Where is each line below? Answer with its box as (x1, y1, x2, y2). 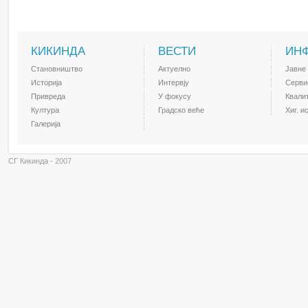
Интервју (158, 78, 189, 87)
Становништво (31, 65, 82, 74)
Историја (31, 78, 62, 87)
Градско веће (158, 106, 204, 115)
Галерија (31, 120, 60, 129)
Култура (31, 106, 59, 115)
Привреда (31, 92, 65, 101)
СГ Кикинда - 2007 (8, 157, 71, 166)
